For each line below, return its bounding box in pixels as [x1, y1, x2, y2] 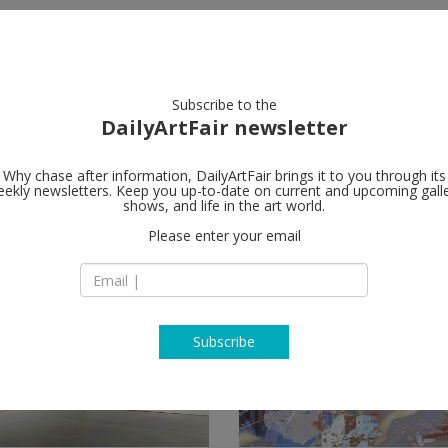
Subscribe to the [171, 95, 277, 114]
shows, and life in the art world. [123, 196, 325, 215]
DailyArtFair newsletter [100, 114, 348, 141]
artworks [76, 28, 127, 45]
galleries [155, 28, 204, 45]
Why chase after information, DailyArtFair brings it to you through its [2, 166, 446, 185]
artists [12, 28, 57, 45]
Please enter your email [147, 226, 301, 245]
